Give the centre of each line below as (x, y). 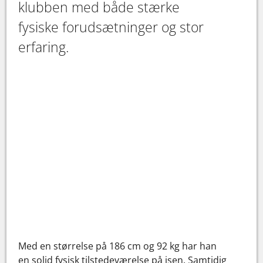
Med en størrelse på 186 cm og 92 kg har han (118, 246)
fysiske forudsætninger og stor (111, 27)
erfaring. (44, 47)
